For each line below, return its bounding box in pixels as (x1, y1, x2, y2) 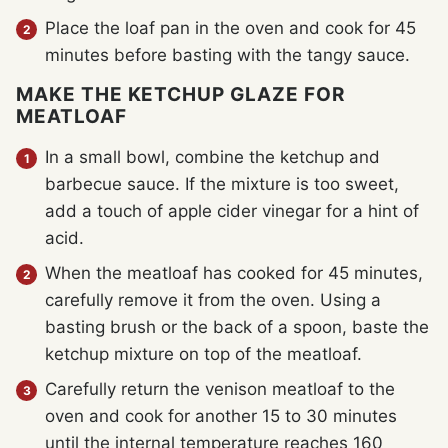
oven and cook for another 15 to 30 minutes (45, 405, 397, 426)
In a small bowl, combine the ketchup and (45, 146, 380, 167)
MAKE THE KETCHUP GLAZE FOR (16, 82, 345, 106)
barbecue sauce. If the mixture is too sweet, (45, 173, 399, 194)
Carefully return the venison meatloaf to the (45, 378, 395, 399)
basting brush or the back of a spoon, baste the (45, 316, 429, 337)
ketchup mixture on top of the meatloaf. (45, 343, 362, 364)
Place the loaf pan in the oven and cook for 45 (45, 17, 416, 38)
